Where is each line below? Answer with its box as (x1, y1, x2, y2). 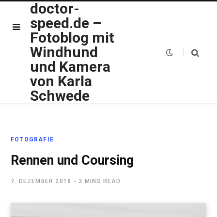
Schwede (30, 87, 90, 104)
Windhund (30, 44, 98, 61)
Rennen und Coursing (11, 153, 134, 168)
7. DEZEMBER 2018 (11, 178, 72, 185)
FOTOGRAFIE (11, 136, 54, 143)
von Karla (30, 73, 92, 90)
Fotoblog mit (30, 29, 114, 46)
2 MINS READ (78, 178, 121, 185)
